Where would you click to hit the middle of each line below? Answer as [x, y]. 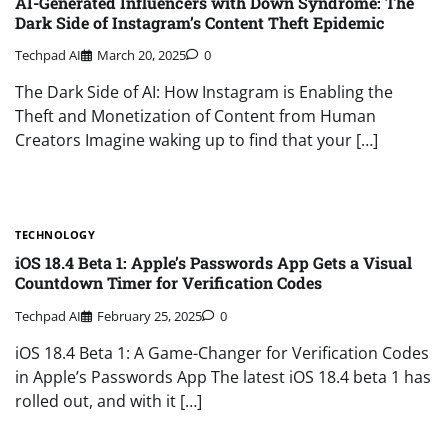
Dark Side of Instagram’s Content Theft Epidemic [200, 22]
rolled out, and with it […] [108, 400]
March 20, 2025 [141, 55]
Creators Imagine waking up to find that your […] [196, 140]
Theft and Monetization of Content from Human [195, 116]
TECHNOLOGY [55, 235]
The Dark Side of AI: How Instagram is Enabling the [204, 92]
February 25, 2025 [149, 315]
